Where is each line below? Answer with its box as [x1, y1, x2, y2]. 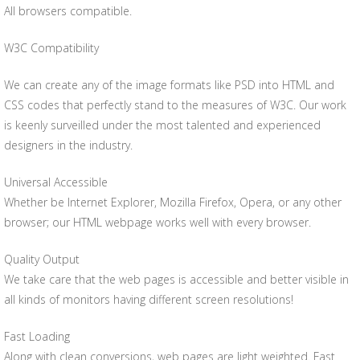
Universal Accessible [4, 174, 108, 190]
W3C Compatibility [4, 40, 99, 55]
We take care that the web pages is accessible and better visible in [4, 272, 349, 287]
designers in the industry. [4, 137, 133, 153]
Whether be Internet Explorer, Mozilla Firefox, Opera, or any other [4, 194, 342, 210]
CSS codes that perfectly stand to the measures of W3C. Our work [4, 97, 346, 112]
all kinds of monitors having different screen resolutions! [4, 292, 293, 307]
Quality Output [4, 252, 80, 267]
